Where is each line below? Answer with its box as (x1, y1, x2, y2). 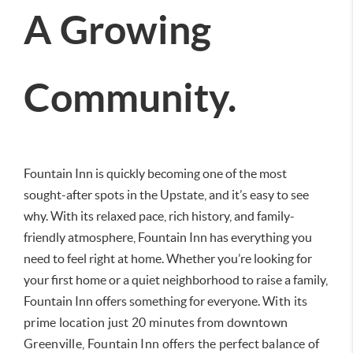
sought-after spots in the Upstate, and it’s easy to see (24, 187, 309, 202)
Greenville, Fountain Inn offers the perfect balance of (24, 336, 320, 351)
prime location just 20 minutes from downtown (24, 314, 288, 329)
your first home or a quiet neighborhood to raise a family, (24, 272, 328, 287)
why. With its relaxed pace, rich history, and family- (24, 208, 295, 223)
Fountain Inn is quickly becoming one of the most (24, 165, 287, 180)
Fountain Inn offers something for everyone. (24, 293, 262, 308)
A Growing (24, 6, 211, 52)
